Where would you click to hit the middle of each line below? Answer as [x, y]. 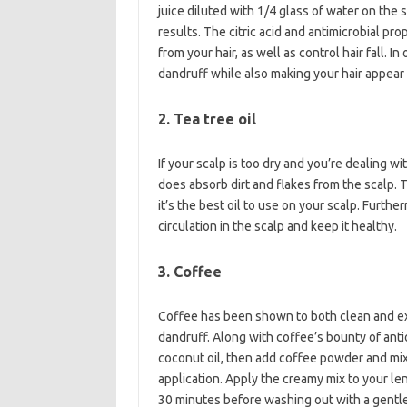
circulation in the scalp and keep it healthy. [277, 226]
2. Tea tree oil [207, 119]
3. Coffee [189, 272]
